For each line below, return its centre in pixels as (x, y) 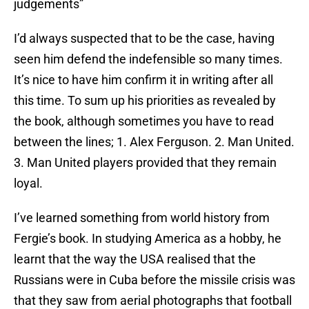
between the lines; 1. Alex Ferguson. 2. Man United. (154, 142)
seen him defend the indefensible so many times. (148, 59)
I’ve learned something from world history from (142, 218)
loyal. (28, 183)
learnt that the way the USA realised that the (135, 259)
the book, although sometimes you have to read (144, 121)
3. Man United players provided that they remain (145, 163)
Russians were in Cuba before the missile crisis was (154, 280)
